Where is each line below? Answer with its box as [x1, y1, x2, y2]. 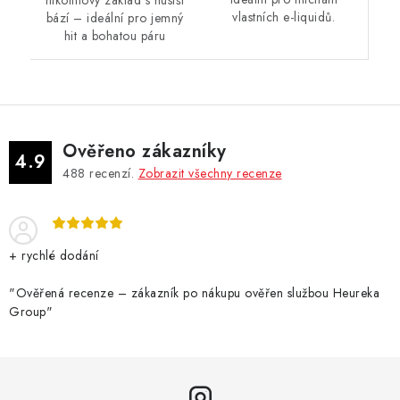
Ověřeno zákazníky [62, 138, 227, 164]
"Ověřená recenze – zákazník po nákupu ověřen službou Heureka [9, 284, 379, 302]
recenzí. [85, 164, 138, 182]
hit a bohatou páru [63, 27, 166, 45]
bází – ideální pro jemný [46, 9, 184, 27]
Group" [9, 303, 53, 321]
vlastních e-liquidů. [232, 8, 336, 26]
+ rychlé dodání [9, 246, 99, 264]
